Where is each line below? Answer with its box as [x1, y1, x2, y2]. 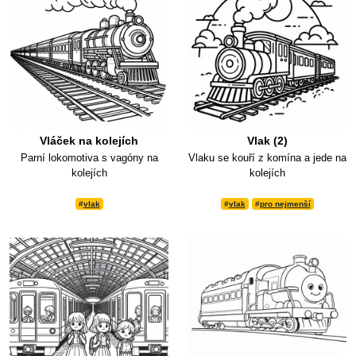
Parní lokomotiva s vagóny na [20, 152, 158, 164]
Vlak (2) [246, 134, 288, 148]
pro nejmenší [259, 199, 311, 209]
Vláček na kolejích [40, 134, 138, 148]
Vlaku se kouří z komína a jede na [188, 152, 346, 164]
